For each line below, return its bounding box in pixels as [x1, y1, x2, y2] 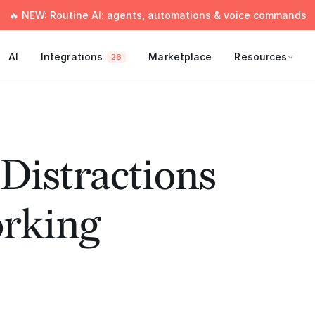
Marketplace [148, 51, 212, 63]
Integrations [40, 51, 103, 63]
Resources [234, 51, 288, 63]
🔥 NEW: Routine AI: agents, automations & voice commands [8, 9, 307, 21]
